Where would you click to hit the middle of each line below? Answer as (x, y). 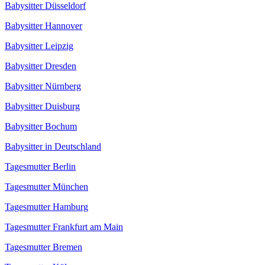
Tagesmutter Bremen (43, 247)
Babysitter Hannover (43, 26)
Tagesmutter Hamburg (46, 207)
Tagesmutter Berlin (40, 167)
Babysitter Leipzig (39, 46)
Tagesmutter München (46, 187)
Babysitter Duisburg (42, 106)
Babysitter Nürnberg (43, 86)
